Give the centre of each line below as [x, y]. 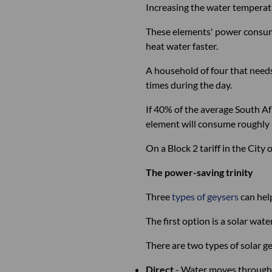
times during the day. [189, 85]
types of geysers [205, 196]
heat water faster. [182, 46]
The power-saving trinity [199, 172]
